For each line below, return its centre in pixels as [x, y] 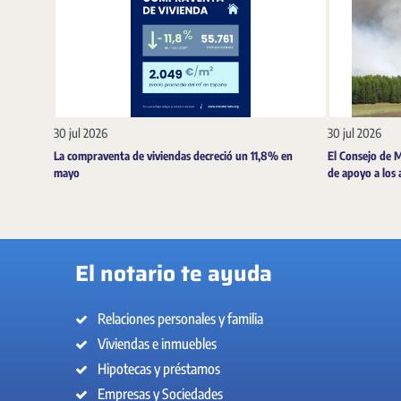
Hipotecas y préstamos [159, 369]
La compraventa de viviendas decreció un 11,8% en [173, 156]
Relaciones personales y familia [180, 319]
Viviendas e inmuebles [157, 344]
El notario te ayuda [174, 274]
